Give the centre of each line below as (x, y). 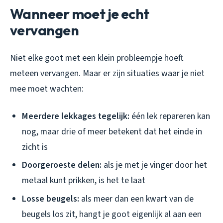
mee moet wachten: (47, 89)
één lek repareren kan (170, 116)
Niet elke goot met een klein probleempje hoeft (97, 58)
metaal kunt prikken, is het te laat (84, 181)
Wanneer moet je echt (80, 13)
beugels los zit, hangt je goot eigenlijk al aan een (112, 214)
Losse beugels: (51, 199)
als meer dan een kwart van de (136, 199)
